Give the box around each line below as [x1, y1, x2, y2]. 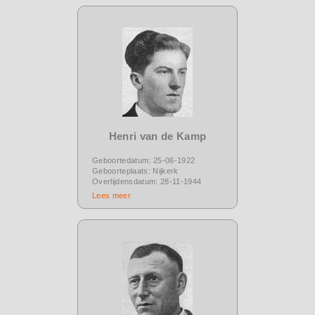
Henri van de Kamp [108, 129, 207, 142]
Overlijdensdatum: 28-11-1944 [92, 176, 202, 186]
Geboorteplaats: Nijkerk [92, 166, 179, 175]
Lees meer [92, 191, 131, 200]
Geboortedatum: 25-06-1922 [92, 155, 195, 165]
